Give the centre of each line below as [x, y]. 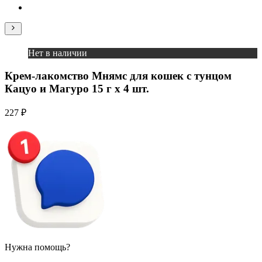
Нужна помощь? [37, 247]
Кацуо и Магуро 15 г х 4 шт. [77, 88]
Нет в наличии [58, 53]
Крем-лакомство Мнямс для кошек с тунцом [118, 75]
